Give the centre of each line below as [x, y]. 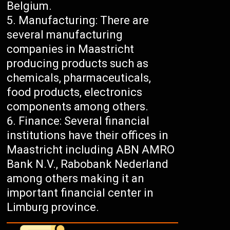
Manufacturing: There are [84, 21]
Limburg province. [53, 207]
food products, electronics [75, 92]
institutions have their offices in [88, 136]
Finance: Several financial [84, 121]
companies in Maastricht [71, 49]
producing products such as [78, 64]
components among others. [78, 107]
